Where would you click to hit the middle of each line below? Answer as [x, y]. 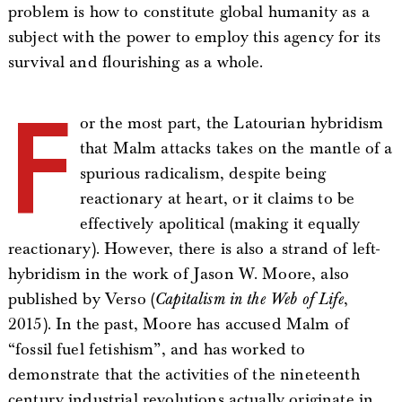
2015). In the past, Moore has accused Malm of [179, 324]
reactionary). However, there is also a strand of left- [194, 249]
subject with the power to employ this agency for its [194, 37]
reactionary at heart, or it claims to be [217, 198]
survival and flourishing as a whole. [135, 62]
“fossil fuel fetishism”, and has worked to [157, 349]
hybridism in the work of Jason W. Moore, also [179, 274]
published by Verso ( [82, 299]
